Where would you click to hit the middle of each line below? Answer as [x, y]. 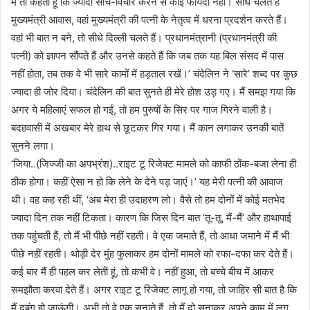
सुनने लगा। [33, 146]
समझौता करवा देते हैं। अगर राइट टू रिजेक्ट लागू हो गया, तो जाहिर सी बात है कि [154, 290]
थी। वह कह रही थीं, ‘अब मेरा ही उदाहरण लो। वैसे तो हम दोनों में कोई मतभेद [148, 200]
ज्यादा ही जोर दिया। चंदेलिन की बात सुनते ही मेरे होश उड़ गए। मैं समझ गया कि [153, 92]
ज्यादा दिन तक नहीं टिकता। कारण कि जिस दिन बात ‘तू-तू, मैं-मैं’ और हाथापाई [151, 218]
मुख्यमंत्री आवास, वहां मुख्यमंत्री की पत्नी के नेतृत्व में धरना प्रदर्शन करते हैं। [149, 20]
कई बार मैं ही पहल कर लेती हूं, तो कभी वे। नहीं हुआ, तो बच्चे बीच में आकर [143, 272]
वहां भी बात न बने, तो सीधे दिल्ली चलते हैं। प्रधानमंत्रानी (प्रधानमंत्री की [144, 38]
